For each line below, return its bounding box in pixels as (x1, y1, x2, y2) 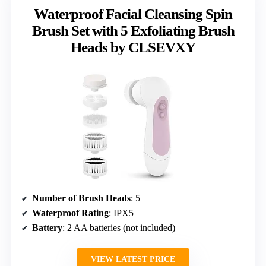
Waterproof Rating (32, 207, 109, 218)
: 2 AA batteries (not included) (62, 222, 175, 233)
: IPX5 (109, 207, 134, 218)
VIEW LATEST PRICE (91, 254, 175, 264)
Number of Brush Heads (32, 192, 131, 203)
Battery (32, 222, 62, 233)
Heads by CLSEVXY (71, 39, 195, 55)
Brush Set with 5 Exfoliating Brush (31, 22, 235, 39)
